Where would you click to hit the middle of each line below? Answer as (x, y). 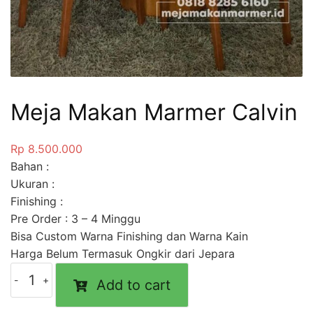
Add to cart (133, 285)
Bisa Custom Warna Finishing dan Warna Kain (129, 236)
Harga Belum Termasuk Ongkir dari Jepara (123, 254)
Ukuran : (32, 184)
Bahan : (31, 167)
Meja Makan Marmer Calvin (154, 112)
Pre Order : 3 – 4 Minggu (75, 219)
